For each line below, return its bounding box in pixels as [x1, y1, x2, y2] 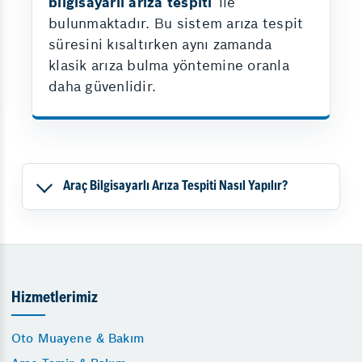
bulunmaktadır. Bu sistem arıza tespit [48, 15, 304, 32]
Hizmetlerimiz [11, 291, 98, 306]
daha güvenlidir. [48, 78, 156, 95]
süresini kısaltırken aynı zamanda [48, 36, 272, 53]
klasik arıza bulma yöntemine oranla [48, 57, 289, 74]
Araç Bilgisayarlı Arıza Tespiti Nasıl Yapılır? [63, 180, 288, 193]
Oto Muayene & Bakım [11, 330, 144, 346]
